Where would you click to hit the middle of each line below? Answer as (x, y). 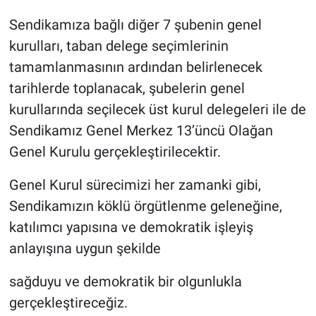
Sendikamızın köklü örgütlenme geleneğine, (145, 206)
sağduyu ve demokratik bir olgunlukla (125, 282)
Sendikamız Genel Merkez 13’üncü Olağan (141, 131)
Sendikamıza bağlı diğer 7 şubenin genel (135, 25)
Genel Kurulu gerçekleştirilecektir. (115, 152)
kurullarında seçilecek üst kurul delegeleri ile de (157, 110)
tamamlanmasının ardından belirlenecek (135, 67)
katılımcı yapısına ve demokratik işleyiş (131, 227)
